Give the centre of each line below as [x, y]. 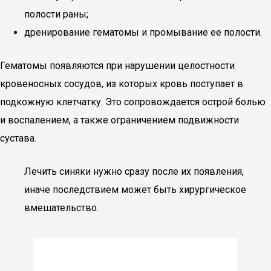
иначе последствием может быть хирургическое [135, 190]
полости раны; [56, 14]
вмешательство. [61, 208]
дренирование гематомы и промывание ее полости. [143, 32]
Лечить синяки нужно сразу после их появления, [134, 171]
